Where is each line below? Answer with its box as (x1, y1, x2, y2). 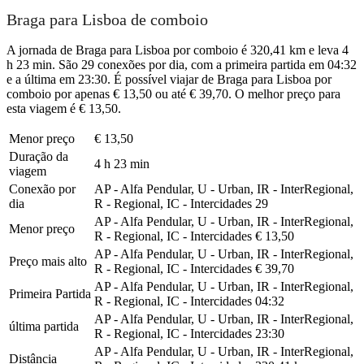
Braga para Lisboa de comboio (6, 11, 208, 29)
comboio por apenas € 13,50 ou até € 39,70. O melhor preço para (6, 86, 340, 101)
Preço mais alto (9, 253, 87, 268)
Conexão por (9, 181, 76, 196)
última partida (9, 318, 79, 333)
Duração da (9, 149, 68, 163)
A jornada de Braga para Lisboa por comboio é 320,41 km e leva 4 (6, 42, 349, 57)
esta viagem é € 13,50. (6, 101, 121, 115)
